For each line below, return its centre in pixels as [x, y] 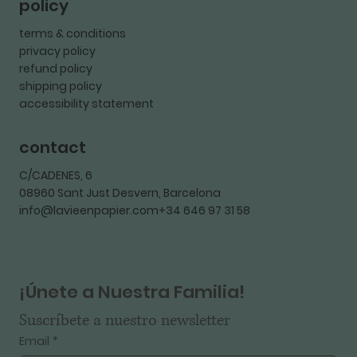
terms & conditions [73, 34]
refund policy [56, 69]
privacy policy [57, 51]
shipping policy [61, 86]
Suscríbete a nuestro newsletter [125, 320]
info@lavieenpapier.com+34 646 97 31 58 [135, 210]
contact [53, 147]
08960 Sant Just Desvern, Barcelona [120, 192]
